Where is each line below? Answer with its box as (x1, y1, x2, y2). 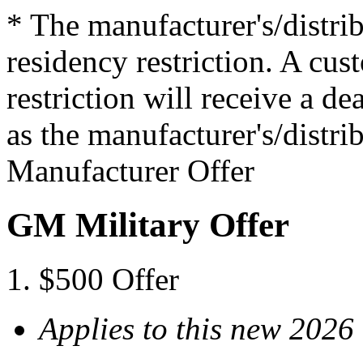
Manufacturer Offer (6, 153, 254, 188)
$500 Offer (39, 261, 179, 297)
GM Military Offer (6, 205, 289, 244)
